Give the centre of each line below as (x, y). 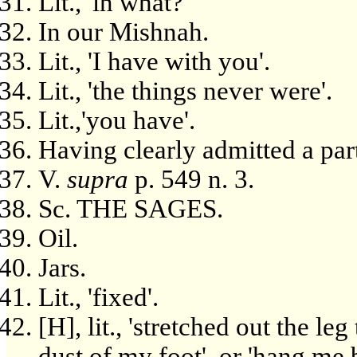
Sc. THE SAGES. (131, 209)
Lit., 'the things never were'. (185, 91)
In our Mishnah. (124, 32)
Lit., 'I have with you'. (154, 61)
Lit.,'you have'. (117, 120)
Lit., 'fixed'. (98, 297)
